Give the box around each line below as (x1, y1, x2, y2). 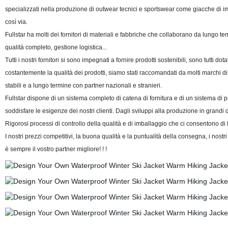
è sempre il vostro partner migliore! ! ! (5, 146, 107, 153)
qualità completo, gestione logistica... (5, 44, 107, 51)
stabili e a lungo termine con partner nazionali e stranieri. (5, 82, 162, 89)
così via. (5, 18, 27, 25)
